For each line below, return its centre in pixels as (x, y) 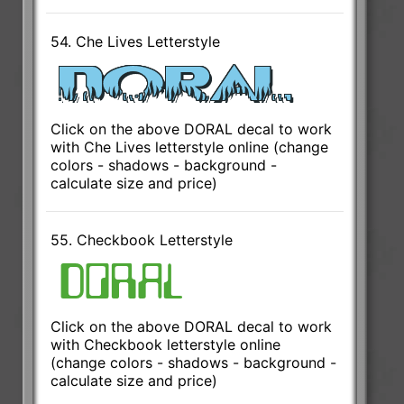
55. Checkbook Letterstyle (142, 239)
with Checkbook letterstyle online (166, 344)
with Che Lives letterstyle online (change (190, 147)
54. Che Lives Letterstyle (136, 41)
